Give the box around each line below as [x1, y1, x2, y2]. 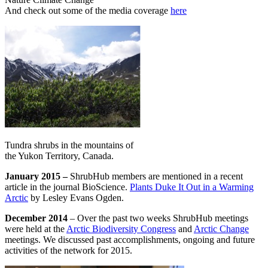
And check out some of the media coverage [5, 5, 170, 16]
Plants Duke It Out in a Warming [130, 182, 254, 193]
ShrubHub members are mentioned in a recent [70, 171, 243, 182]
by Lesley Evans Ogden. [28, 193, 124, 203]
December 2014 [5, 213, 68, 224]
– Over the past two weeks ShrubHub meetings [68, 213, 248, 224]
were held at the [5, 224, 66, 234]
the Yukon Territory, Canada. [5, 151, 114, 162]
